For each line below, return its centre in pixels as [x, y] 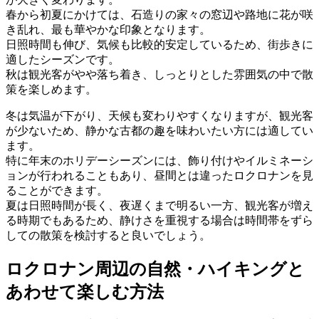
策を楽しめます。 [51, 89]
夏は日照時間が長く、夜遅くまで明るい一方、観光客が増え [159, 205]
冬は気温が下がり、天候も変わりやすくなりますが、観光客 [159, 115]
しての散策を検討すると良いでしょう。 [108, 235]
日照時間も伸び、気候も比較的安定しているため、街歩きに [159, 44]
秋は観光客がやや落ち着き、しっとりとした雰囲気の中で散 [159, 74]
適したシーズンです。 [63, 59]
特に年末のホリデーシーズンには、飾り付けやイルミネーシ [159, 160]
